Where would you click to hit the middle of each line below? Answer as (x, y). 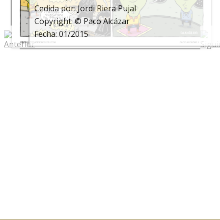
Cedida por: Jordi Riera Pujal (85, 8)
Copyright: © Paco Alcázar (82, 21)
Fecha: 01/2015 (62, 34)
